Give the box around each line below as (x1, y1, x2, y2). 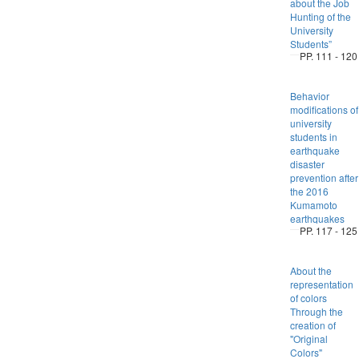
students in (289, 130, 337, 143)
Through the (289, 305, 343, 318)
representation (289, 277, 353, 291)
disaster (289, 157, 325, 171)
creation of (289, 318, 336, 332)
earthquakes (289, 212, 345, 225)
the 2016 (289, 184, 329, 198)
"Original (289, 332, 328, 345)
